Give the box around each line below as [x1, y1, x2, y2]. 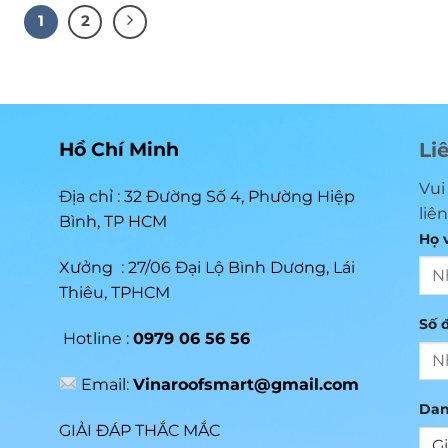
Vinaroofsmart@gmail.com [133, 374, 360, 394]
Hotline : [63, 328, 133, 348]
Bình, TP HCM [59, 212, 167, 232]
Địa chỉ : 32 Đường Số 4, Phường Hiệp [59, 187, 355, 207]
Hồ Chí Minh [59, 136, 179, 161]
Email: [77, 374, 134, 394]
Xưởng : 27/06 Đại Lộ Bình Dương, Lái [59, 258, 355, 278]
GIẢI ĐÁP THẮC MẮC [59, 420, 220, 440]
